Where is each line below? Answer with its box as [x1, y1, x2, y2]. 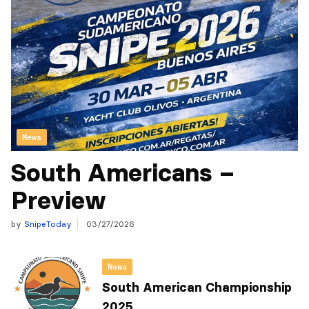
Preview [11, 185, 106, 216]
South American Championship [102, 280, 292, 295]
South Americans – [11, 157, 235, 188]
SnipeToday [21, 219, 72, 229]
